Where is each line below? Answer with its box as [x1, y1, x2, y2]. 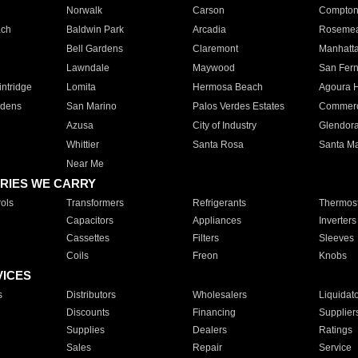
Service [318, 342, 352, 353]
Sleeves [318, 233, 354, 244]
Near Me [66, 158, 104, 169]
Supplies [66, 324, 105, 336]
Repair [192, 342, 222, 353]
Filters [192, 233, 219, 244]
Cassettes [66, 233, 109, 244]
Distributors [66, 289, 116, 300]
